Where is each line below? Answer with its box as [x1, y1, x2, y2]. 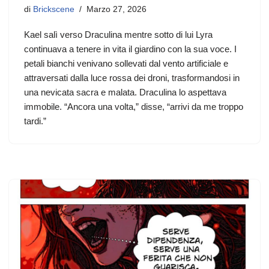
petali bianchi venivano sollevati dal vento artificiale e [24, 58, 228, 68]
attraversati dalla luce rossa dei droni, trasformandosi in [24, 72, 240, 83]
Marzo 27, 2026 [86, 4, 147, 14]
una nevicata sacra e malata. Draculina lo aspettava [24, 86, 226, 97]
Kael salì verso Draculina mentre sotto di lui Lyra [24, 29, 213, 40]
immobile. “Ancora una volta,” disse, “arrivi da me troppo [24, 101, 243, 112]
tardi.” [24, 115, 46, 126]
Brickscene [33, 4, 74, 14]
